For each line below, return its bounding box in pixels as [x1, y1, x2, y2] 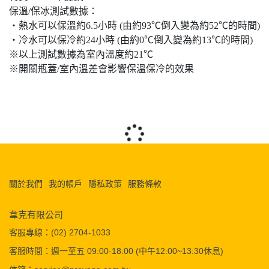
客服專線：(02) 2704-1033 [9, 228, 110, 237]
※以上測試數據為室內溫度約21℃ [9, 49, 153, 59]
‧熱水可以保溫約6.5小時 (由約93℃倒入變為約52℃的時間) [9, 20, 260, 31]
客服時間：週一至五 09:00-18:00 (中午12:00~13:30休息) [9, 246, 223, 256]
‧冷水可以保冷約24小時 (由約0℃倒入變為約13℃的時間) [9, 35, 253, 45]
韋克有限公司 [9, 210, 63, 220]
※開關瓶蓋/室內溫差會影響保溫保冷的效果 [9, 64, 194, 74]
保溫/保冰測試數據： [9, 6, 98, 16]
